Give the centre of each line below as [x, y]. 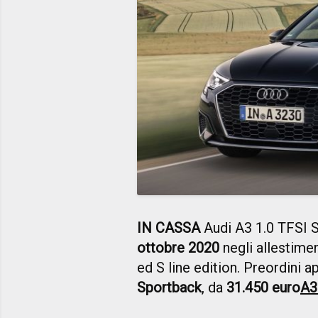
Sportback [169, 287]
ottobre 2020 [178, 247]
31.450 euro [263, 287]
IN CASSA [169, 227]
